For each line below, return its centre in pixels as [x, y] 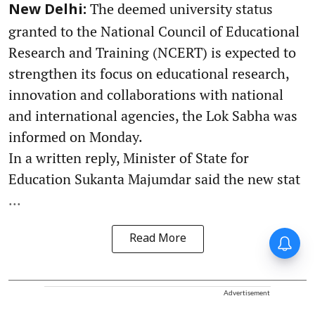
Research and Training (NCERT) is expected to [152, 53]
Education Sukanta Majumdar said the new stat [154, 179]
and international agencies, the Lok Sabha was [153, 116]
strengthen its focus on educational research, [149, 74]
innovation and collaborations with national [146, 95]
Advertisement [247, 293]
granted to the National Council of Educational [154, 32]
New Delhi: [47, 11]
